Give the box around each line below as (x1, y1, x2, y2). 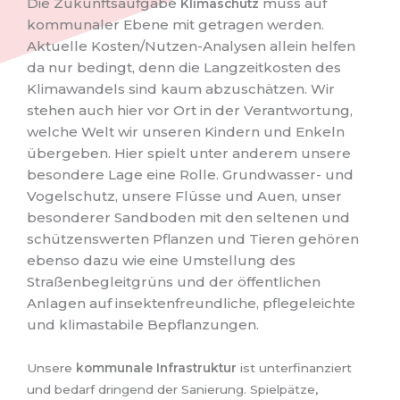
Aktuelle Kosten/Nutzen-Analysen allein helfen (27, 37, 355, 55)
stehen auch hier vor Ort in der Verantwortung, (27, 102, 353, 120)
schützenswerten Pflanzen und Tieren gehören (27, 230, 359, 248)
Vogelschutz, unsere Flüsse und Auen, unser (27, 187, 342, 205)
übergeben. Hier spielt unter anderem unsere (27, 145, 351, 162)
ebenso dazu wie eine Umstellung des (27, 252, 296, 270)
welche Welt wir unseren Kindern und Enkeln (27, 123, 345, 141)
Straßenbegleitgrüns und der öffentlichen (27, 273, 321, 291)
